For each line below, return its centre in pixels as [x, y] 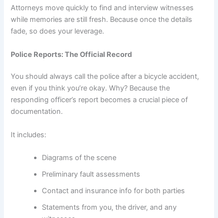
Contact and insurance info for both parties [114, 191]
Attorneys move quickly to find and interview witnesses [102, 8]
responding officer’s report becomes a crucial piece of [100, 100]
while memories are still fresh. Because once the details [102, 20]
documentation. [37, 112]
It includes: [29, 135]
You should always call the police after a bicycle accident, [105, 77]
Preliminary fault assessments [91, 174]
